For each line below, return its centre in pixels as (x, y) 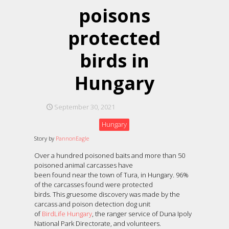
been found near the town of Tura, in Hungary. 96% (112, 175)
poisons (114, 15)
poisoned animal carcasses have (84, 165)
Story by (45, 138)
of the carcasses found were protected (94, 184)
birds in (114, 60)
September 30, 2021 (85, 107)
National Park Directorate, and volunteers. (99, 223)
